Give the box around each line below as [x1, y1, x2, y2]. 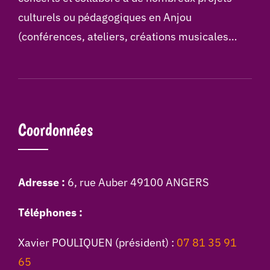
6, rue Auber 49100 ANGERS [67, 175, 209, 190]
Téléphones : [18, 206, 83, 220]
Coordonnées [18, 119, 93, 140]
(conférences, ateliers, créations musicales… [18, 30, 237, 44]
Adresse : [18, 175, 67, 190]
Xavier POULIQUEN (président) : [18, 236, 177, 250]
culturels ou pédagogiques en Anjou [18, 10, 192, 25]
